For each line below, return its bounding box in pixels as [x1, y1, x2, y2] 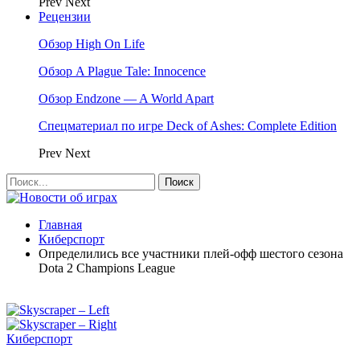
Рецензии [39, 10, 91, 23]
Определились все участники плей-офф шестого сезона [39, 247, 343, 260]
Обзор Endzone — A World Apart [39, 92, 214, 105]
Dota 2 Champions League [39, 261, 175, 275]
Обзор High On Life [39, 37, 145, 51]
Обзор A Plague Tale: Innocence [39, 64, 206, 78]
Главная [39, 218, 82, 231]
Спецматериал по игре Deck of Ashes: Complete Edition [39, 119, 337, 133]
